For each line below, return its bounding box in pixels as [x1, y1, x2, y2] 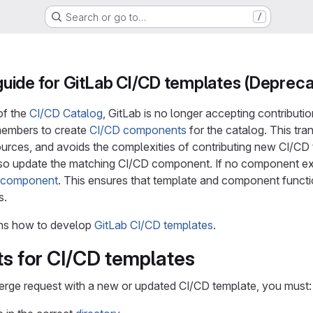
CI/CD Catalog [29, 106, 103, 120]
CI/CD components [89, 123, 187, 137]
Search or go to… [65, 10, 146, 23]
